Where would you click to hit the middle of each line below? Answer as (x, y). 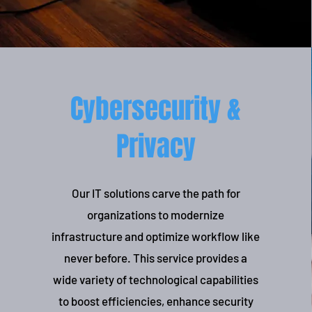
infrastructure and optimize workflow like (156, 236)
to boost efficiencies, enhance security (156, 301)
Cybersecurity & (156, 109)
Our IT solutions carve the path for (156, 193)
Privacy (156, 147)
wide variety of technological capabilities (156, 279)
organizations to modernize (156, 214)
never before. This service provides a (156, 258)
